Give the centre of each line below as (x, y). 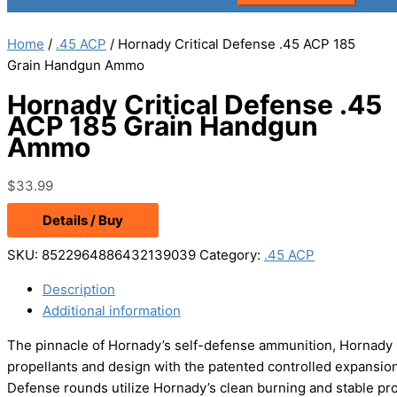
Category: (232, 255)
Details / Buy (83, 221)
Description (79, 290)
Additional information (112, 311)
